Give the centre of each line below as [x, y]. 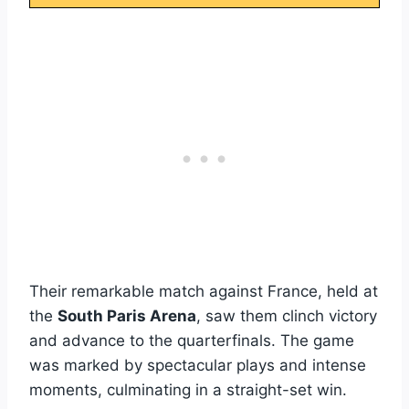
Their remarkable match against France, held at [204, 291]
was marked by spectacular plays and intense [198, 365]
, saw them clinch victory [287, 315]
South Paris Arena [127, 315]
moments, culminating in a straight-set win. [188, 389]
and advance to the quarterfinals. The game [192, 340]
